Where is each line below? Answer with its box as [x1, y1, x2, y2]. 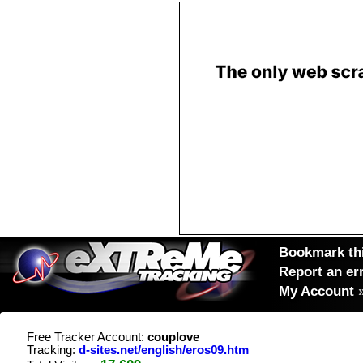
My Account [279, 283, 354, 299]
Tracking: [27, 344, 79, 357]
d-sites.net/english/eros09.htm [79, 344, 249, 357]
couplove [147, 331, 199, 344]
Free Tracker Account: [27, 331, 147, 344]
